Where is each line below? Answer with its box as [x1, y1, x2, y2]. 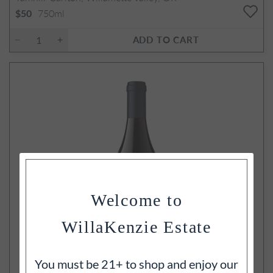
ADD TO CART [132, 32, 199, 46]
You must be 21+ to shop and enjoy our [35, 256, 238, 271]
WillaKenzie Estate [62, 217, 211, 236]
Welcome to [90, 190, 183, 210]
